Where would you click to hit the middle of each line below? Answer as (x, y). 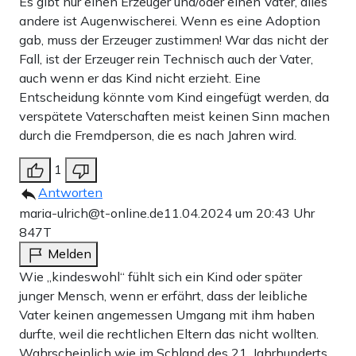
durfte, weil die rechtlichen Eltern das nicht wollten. (169, 334)
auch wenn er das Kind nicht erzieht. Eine (140, 78)
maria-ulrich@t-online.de (91, 213)
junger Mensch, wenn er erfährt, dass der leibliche (163, 296)
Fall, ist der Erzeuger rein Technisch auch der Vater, (166, 59)
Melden (70, 254)
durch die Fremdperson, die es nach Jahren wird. (158, 135)
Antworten (70, 193)
